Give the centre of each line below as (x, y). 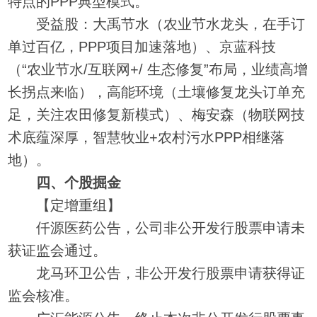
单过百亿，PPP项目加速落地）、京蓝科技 (142, 46)
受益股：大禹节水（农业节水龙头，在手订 (157, 24)
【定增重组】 (65, 205)
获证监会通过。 (58, 250)
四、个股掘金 (79, 182)
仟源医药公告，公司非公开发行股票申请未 (157, 227)
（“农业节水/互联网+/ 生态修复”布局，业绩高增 (158, 69)
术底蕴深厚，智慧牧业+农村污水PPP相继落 (146, 137)
